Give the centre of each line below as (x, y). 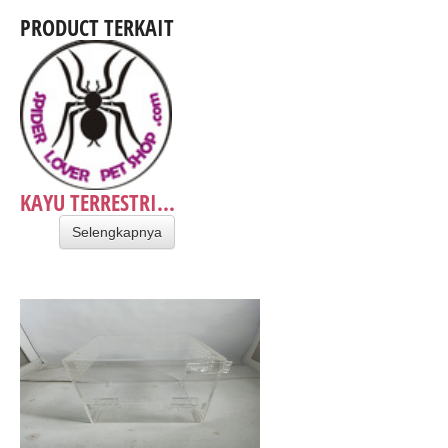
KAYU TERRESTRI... (97, 201)
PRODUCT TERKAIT (97, 26)
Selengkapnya (117, 231)
